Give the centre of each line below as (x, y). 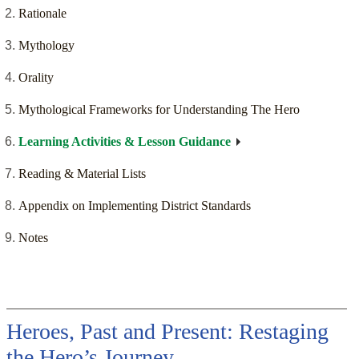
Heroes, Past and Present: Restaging (167, 332)
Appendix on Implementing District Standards (135, 206)
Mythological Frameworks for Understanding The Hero (159, 110)
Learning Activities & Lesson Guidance (125, 142)
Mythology (46, 46)
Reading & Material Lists (82, 174)
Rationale (42, 14)
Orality (36, 78)
